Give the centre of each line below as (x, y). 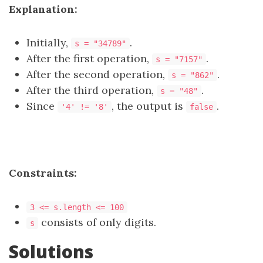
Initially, (49, 43)
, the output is (149, 106)
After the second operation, (97, 74)
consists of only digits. (97, 222)
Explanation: (43, 9)
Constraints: (43, 173)
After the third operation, (92, 90)
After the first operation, (89, 58)
